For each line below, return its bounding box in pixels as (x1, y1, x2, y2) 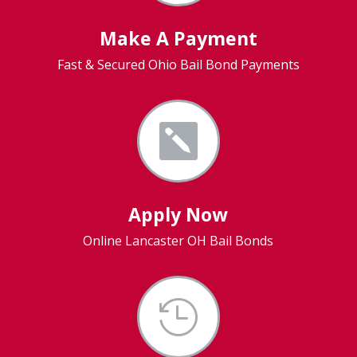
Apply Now (128, 202, 229, 228)
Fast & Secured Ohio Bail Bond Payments (57, 56, 300, 74)
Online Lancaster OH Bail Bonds (83, 232, 274, 250)
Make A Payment (99, 25, 257, 52)
